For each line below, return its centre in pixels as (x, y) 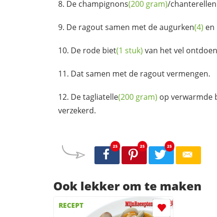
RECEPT (71, 205)
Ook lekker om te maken (127, 186)
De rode (86, 50)
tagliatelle (101, 97)
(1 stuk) (130, 50)
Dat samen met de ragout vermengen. (140, 73)
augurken (177, 27)
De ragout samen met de (113, 27)
